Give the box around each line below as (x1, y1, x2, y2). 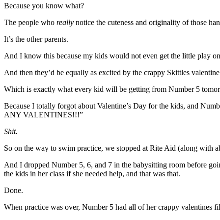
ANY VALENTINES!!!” (4, 110, 83, 119)
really (56, 18, 74, 27)
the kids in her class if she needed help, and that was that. (4, 169, 180, 178)
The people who (4, 18, 56, 27)
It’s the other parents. (4, 34, 68, 43)
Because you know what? (4, 1, 84, 10)
